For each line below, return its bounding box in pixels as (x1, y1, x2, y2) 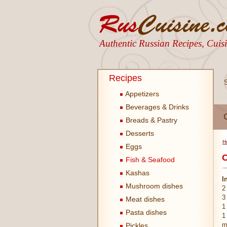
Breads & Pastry (124, 116, 177, 124)
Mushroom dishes (124, 182, 183, 190)
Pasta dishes (124, 208, 167, 216)
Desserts (124, 129, 154, 137)
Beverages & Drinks (124, 103, 189, 111)
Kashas (124, 169, 149, 177)
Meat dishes (124, 195, 165, 203)
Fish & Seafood (124, 156, 175, 164)
